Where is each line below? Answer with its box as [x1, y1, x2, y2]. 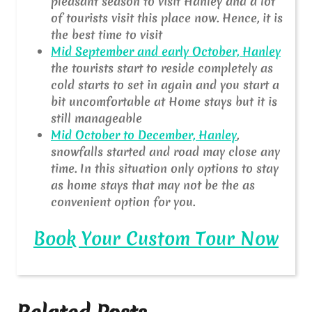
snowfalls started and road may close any [51, 143, 280, 159]
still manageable [51, 110, 142, 126]
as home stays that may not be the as [51, 177, 255, 193]
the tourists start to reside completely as [51, 60, 273, 76]
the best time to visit [51, 26, 162, 42]
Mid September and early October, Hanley [51, 43, 281, 59]
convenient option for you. [51, 194, 195, 210]
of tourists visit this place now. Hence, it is [51, 10, 283, 26]
